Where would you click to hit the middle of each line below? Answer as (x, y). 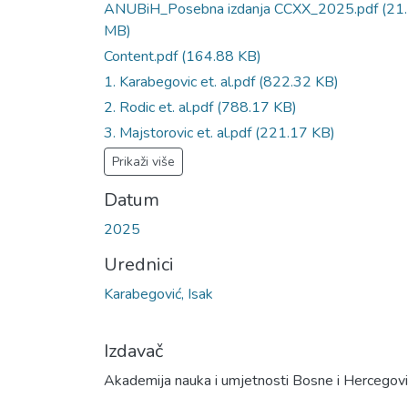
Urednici (139, 264)
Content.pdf (143, 56)
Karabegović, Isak (158, 294)
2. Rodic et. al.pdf (160, 107)
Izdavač (133, 351)
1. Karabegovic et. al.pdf (181, 82)
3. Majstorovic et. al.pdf (179, 133)
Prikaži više (143, 161)
